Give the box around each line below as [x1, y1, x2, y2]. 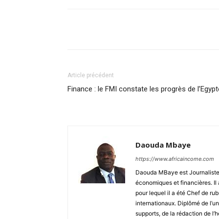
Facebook [159, 25, 185, 33]
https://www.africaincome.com [135, 155, 214, 162]
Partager [92, 26, 117, 33]
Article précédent [67, 72, 114, 79]
